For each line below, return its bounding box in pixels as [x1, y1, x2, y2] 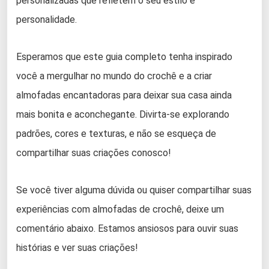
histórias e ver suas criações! [16, 241, 138, 253]
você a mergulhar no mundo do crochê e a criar [16, 70, 212, 82]
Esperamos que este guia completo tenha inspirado [16, 50, 232, 62]
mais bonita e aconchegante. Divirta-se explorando [16, 108, 229, 120]
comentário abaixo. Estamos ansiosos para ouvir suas [16, 222, 238, 234]
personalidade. [16, 13, 77, 25]
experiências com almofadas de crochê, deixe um [16, 203, 224, 215]
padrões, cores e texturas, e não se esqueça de [16, 127, 216, 139]
